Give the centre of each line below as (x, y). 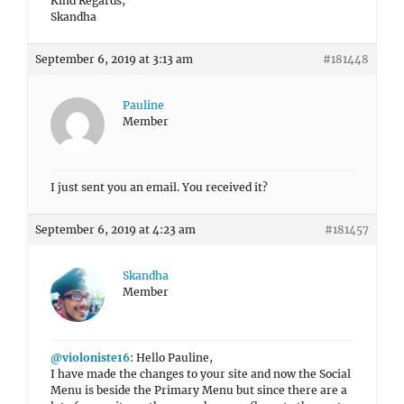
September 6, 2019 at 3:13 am (114, 59)
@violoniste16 (90, 358)
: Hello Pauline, (171, 358)
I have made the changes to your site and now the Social (201, 374)
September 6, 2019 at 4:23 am (115, 230)
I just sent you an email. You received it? (159, 187)
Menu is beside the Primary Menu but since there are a (199, 390)
